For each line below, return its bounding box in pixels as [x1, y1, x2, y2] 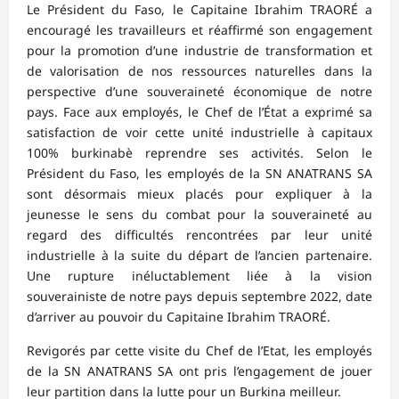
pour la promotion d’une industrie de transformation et [27, 42, 372, 60]
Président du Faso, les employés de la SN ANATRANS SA [27, 165, 372, 183]
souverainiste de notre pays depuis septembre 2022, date [27, 288, 372, 305]
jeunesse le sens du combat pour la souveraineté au [27, 206, 372, 224]
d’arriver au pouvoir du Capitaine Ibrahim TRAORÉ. [27, 308, 330, 326]
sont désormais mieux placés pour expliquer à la [27, 185, 372, 203]
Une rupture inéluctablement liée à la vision [27, 267, 372, 285]
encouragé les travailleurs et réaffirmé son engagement [27, 21, 372, 39]
